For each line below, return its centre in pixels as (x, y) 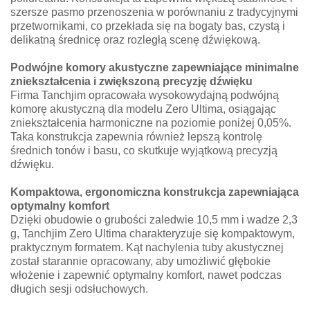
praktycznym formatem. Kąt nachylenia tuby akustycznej (147, 248)
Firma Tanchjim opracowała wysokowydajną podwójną (145, 95)
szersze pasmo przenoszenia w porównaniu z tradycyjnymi (154, 12)
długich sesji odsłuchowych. (79, 289)
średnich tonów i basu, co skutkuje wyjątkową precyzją (144, 151)
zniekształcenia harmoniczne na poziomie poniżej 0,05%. (151, 123)
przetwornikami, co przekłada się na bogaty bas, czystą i (148, 26)
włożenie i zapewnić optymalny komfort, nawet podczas (146, 275)
